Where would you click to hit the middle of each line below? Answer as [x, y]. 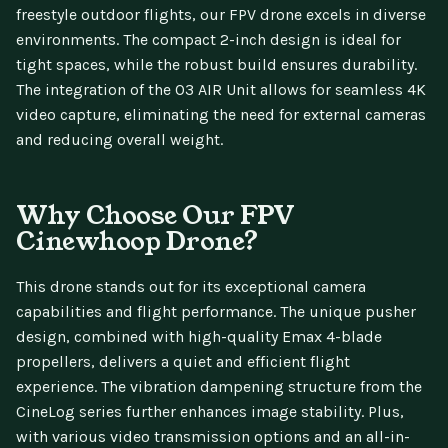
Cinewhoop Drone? [137, 240]
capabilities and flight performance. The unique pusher [216, 311]
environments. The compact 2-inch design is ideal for [208, 39]
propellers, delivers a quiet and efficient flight [183, 361]
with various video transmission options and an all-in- [213, 436]
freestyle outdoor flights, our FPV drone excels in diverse [221, 14]
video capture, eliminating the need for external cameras [221, 114]
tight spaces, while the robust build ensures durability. [216, 64]
